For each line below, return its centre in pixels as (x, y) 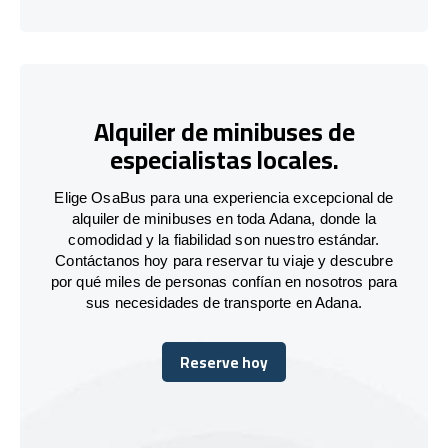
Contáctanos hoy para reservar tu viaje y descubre (224, 260)
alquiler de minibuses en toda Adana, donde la (224, 218)
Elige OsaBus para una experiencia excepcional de (224, 197)
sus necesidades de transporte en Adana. (224, 302)
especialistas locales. (224, 160)
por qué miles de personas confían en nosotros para (224, 281)
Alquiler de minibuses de (224, 132)
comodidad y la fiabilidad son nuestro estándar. (224, 239)
